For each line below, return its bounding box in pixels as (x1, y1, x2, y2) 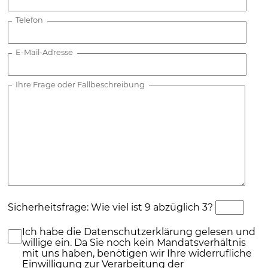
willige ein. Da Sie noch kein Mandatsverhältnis (22, 236, 246, 248)
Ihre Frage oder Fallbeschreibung (16, 80, 145, 89)
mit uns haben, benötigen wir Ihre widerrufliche (22, 247, 252, 259)
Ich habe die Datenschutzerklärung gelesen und (22, 226, 256, 237)
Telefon (16, 16, 44, 25)
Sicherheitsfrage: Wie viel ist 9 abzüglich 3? (8, 201, 214, 213)
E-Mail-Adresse (16, 48, 74, 57)
